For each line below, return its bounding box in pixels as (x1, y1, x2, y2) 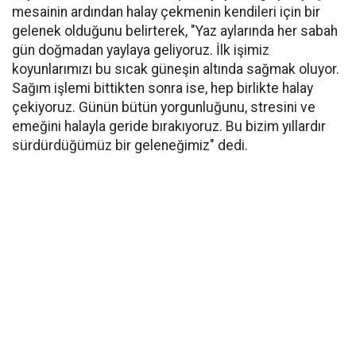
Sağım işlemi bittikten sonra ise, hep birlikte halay (12, 80, 313, 97)
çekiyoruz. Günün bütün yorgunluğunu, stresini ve (12, 99, 315, 116)
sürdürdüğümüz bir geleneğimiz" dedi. (12, 137, 248, 154)
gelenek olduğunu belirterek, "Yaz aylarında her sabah (12, 23, 338, 40)
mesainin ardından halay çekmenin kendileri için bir (12, 4, 320, 21)
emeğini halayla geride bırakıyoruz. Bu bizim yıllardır (12, 118, 326, 135)
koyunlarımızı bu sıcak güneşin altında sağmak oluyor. (12, 61, 339, 78)
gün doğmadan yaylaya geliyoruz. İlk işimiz (12, 42, 269, 59)
